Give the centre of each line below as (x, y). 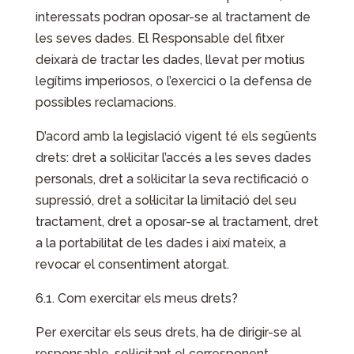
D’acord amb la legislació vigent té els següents (176, 136)
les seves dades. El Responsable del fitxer (160, 38)
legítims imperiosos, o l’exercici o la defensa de (173, 81)
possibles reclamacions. (105, 102)
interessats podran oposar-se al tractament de (173, 17)
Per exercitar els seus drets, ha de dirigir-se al (168, 332)
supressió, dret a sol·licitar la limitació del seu (166, 200)
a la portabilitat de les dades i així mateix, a (160, 243)
